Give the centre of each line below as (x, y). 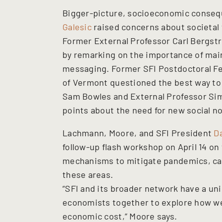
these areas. (88, 174)
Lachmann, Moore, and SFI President (138, 133)
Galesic (77, 27)
